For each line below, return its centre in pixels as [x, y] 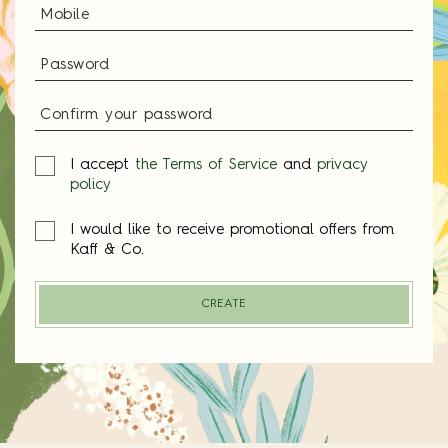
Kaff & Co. [107, 250]
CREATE [224, 304]
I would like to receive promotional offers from [232, 230]
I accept [102, 165]
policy [90, 185]
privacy [342, 165]
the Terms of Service [206, 165]
